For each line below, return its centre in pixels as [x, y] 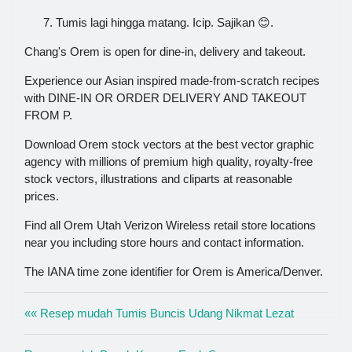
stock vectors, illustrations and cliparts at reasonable [158, 179]
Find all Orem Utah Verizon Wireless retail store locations [170, 225]
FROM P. [48, 115]
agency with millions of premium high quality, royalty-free [169, 162]
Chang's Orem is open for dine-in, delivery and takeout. [165, 52]
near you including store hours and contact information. [164, 243]
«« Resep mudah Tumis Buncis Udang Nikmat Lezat [159, 313]
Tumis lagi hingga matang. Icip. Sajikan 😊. [165, 23]
